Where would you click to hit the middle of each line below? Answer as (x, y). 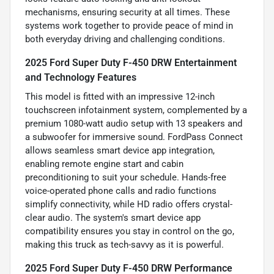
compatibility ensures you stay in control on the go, (130, 231)
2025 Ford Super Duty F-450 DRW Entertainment (131, 63)
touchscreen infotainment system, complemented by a (136, 110)
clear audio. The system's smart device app (113, 218)
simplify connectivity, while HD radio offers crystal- (129, 205)
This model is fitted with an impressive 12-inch (120, 97)
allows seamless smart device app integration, (120, 151)
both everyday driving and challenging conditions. (125, 39)
